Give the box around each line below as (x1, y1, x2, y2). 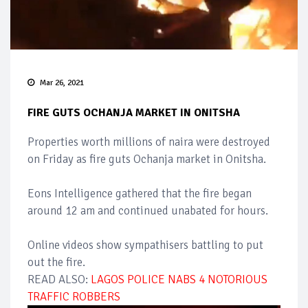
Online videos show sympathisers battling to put (27, 238, 263, 253)
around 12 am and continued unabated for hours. (27, 203, 271, 219)
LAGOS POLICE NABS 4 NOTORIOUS (91, 272, 267, 287)
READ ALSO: (27, 272, 91, 287)
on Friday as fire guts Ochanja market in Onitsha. (27, 152, 266, 167)
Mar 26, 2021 (40, 78, 84, 89)
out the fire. (27, 255, 85, 270)
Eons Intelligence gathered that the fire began (27, 186, 252, 201)
